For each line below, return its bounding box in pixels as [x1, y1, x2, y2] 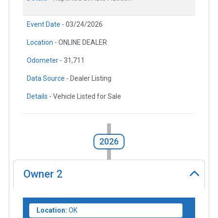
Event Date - [27, 20, 66, 29]
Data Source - [27, 74, 70, 83]
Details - [27, 92, 53, 101]
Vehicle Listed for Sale [53, 92, 121, 101]
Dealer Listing [70, 74, 111, 83]
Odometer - [27, 56, 64, 65]
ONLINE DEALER [58, 38, 107, 47]
